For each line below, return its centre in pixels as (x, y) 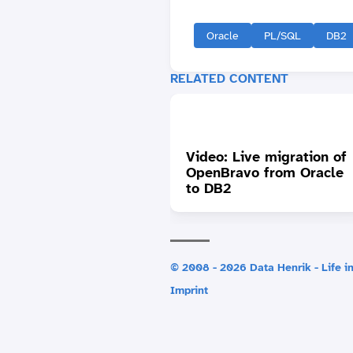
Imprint (189, 290)
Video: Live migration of (266, 156)
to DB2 (208, 188)
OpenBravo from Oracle (264, 172)
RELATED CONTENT (229, 78)
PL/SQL (282, 35)
